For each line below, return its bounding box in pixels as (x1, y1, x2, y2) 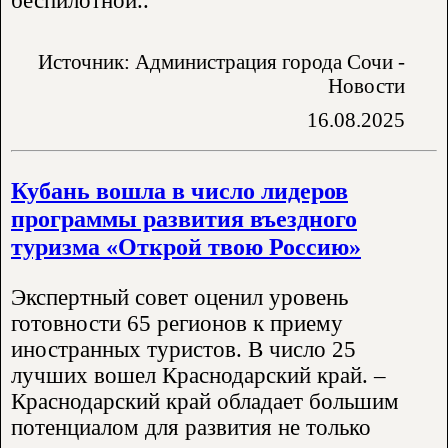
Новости (328, 73, 405, 97)
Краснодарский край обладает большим (11, 388, 399, 414)
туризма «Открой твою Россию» (11, 232, 361, 260)
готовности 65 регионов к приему (11, 310, 343, 336)
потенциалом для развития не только (11, 414, 371, 440)
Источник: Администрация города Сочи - (38, 49, 405, 73)
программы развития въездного (11, 204, 357, 232)
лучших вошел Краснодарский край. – (11, 362, 386, 388)
